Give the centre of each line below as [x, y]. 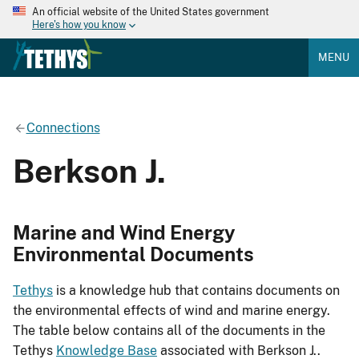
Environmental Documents [133, 254]
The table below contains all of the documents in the [169, 331]
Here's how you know [79, 25]
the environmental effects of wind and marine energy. [171, 311]
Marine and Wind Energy [124, 232]
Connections [63, 127]
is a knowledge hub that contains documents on [196, 291]
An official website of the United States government [151, 12]
